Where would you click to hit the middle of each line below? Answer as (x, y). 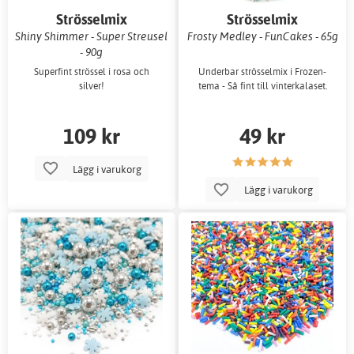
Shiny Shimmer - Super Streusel (92, 36)
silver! (91, 86)
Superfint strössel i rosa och (91, 72)
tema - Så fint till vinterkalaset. (262, 86)
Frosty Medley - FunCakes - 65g (262, 36)
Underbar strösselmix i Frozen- (263, 72)
